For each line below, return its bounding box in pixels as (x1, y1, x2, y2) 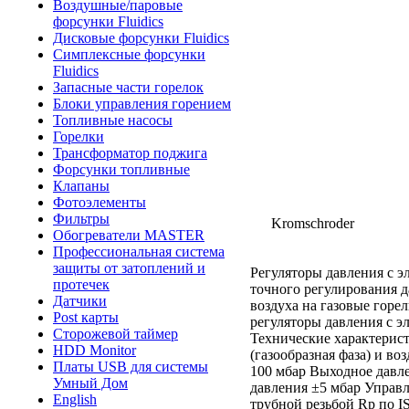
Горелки (53, 129, 104, 144)
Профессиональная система (53, 244, 225, 259)
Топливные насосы (53, 112, 173, 128)
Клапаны (53, 178, 110, 194)
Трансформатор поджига (53, 145, 207, 161)
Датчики (53, 293, 107, 309)
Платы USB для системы (53, 359, 208, 374)
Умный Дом (53, 375, 128, 391)
